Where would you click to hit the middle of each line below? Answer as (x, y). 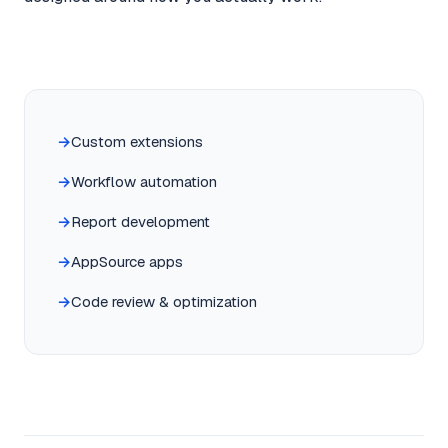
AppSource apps (127, 261)
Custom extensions (137, 141)
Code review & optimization (164, 301)
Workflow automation (144, 181)
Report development (140, 221)
